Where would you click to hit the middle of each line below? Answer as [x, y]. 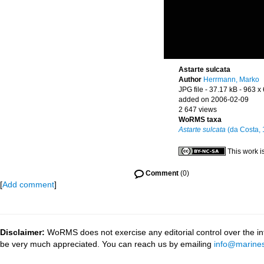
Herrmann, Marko [231, 80]
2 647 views [198, 110]
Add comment [28, 184]
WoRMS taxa [200, 120]
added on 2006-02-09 [214, 100]
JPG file [191, 90]
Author [191, 80]
